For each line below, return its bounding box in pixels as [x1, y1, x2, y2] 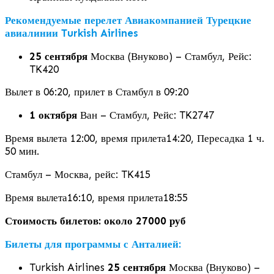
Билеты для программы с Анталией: [5, 237, 181, 250]
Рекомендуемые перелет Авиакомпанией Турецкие [5, 13, 251, 26]
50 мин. [5, 144, 39, 157]
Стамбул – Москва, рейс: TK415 [5, 168, 150, 180]
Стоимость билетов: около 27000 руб [5, 214, 186, 227]
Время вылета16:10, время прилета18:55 [5, 191, 188, 204]
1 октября [29, 108, 77, 121]
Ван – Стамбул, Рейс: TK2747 [77, 108, 214, 121]
